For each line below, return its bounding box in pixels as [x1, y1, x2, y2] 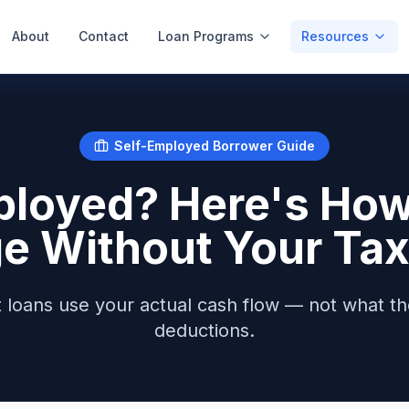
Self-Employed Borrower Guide [114, 138, 315, 153]
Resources [301, 28, 369, 44]
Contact [79, 28, 129, 44]
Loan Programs [158, 28, 254, 44]
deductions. [154, 320, 255, 341]
